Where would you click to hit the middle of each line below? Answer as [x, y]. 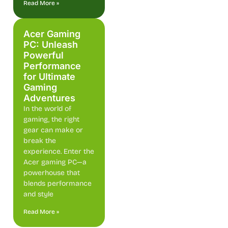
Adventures [49, 98]
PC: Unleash [51, 44]
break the [40, 140]
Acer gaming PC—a [55, 162]
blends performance [58, 183]
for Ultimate [49, 76]
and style [38, 194]
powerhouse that [52, 173]
